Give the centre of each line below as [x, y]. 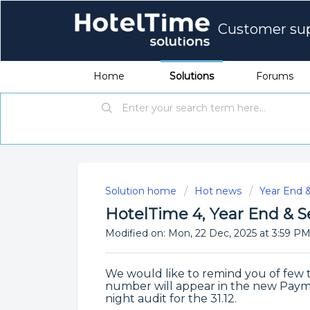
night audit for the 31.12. [171, 299]
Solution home [142, 191]
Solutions [192, 76]
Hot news [218, 191]
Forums [275, 76]
